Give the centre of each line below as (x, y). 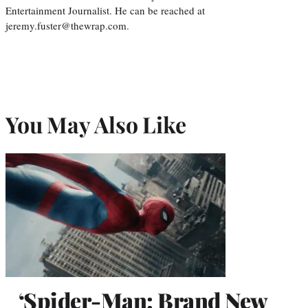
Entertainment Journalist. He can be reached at (105, 11)
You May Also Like (96, 124)
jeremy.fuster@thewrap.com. (67, 26)
